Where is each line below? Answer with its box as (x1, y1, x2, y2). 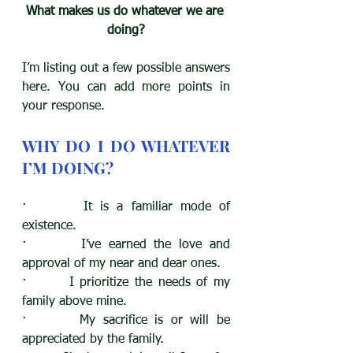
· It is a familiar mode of (22, 200, 230, 214)
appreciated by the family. (22, 333, 164, 346)
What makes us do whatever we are (25, 5, 227, 18)
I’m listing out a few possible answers (22, 61, 230, 75)
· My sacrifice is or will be (22, 314, 230, 327)
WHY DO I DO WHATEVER (22, 134, 230, 156)
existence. (22, 219, 80, 232)
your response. (22, 99, 105, 113)
